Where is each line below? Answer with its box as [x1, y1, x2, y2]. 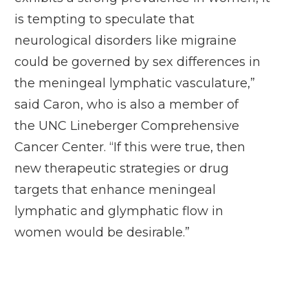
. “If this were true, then [104, 140, 245, 155]
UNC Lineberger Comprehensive [38, 118, 239, 133]
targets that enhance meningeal [14, 182, 216, 197]
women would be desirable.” [14, 225, 190, 240]
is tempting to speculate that [14, 12, 195, 27]
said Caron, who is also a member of [14, 97, 239, 112]
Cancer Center [14, 140, 104, 155]
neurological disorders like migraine [14, 33, 236, 48]
